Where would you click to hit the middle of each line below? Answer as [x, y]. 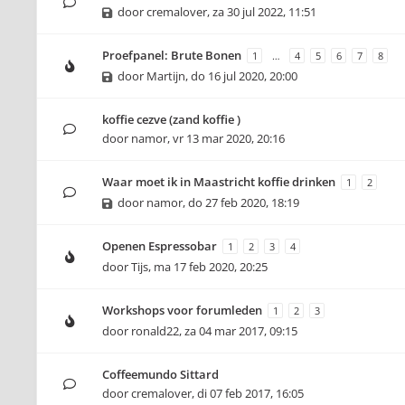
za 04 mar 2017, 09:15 [241, 331]
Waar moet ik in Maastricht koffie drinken [219, 182]
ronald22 [155, 331]
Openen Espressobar [160, 246]
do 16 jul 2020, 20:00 [244, 76]
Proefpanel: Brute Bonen [172, 55]
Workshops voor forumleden [182, 310]
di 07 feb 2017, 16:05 [250, 393]
